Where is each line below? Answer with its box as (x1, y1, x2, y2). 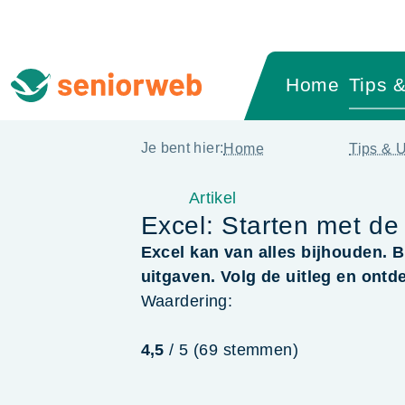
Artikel (188, 188, 237, 207)
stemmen (222, 340, 293, 359)
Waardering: (140, 291, 233, 310)
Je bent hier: (140, 140, 224, 156)
